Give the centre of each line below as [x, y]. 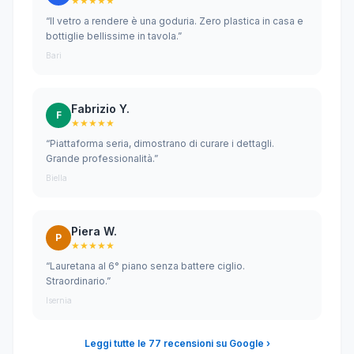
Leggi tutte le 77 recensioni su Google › [177, 343]
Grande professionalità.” [102, 158]
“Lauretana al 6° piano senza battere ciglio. [145, 266]
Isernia [59, 300]
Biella [56, 178]
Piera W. [94, 231]
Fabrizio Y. [100, 109]
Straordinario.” [78, 281]
